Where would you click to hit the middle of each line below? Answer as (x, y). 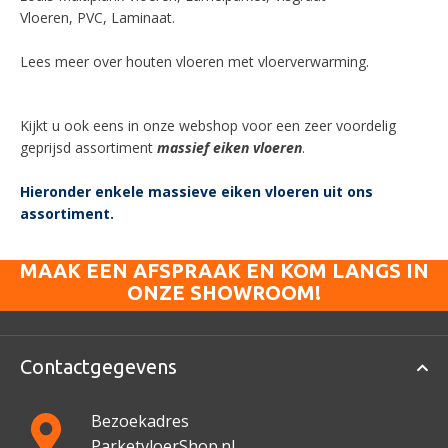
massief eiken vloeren (229, 147)
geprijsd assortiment (88, 147)
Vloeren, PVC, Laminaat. (97, 17)
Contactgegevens (98, 366)
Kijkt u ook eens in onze (99, 125)
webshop (208, 125)
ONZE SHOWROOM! (224, 292)
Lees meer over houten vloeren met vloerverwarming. (194, 61)
